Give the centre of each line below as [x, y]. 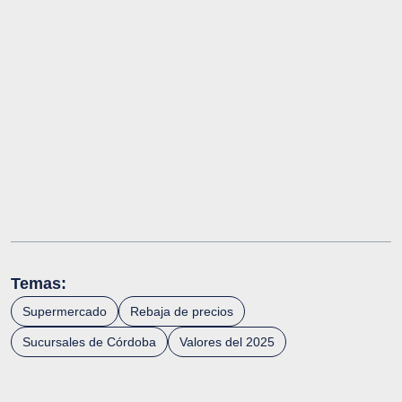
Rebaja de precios [182, 312]
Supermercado [65, 312]
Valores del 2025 [227, 342]
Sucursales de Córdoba [89, 342]
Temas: [39, 284]
